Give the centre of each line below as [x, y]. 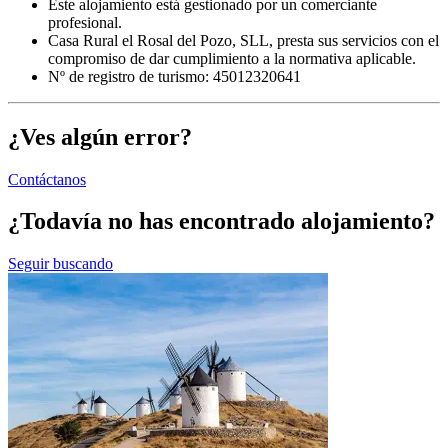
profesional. [85, 22]
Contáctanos [47, 179]
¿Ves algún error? [100, 136]
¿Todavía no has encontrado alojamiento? [221, 221]
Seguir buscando [60, 264]
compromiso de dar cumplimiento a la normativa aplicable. [232, 58]
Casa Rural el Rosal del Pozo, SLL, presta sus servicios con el [243, 40]
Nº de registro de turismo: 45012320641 [174, 76]
